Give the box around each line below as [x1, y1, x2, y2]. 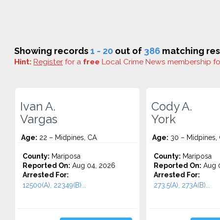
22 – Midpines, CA [37, 134, 97, 141]
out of [113, 46, 144, 56]
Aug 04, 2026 [70, 162, 115, 169]
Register [33, 57, 63, 66]
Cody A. [151, 100, 192, 113]
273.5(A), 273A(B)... [153, 181, 210, 189]
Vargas [20, 112, 57, 126]
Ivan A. [20, 100, 55, 113]
